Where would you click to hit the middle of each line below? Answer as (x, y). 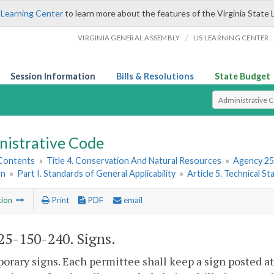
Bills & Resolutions (155, 76)
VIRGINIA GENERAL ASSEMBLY (129, 38)
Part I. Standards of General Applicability (97, 174)
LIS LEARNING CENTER (231, 38)
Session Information (53, 76)
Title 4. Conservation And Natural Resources (134, 161)
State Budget (243, 76)
